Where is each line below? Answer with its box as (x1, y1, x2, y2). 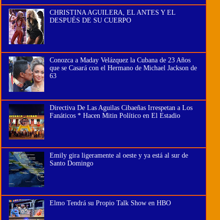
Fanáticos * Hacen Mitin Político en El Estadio (49, 111, 180, 119)
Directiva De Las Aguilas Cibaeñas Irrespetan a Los (49, 104, 192, 111)
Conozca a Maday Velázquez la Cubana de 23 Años (49, 56, 191, 64)
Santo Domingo (49, 159, 93, 167)
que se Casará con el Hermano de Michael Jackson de (49, 64, 197, 72)
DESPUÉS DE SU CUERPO (49, 16, 131, 24)
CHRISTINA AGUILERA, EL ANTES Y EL (49, 8, 175, 16)
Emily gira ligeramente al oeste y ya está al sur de (49, 151, 188, 159)
